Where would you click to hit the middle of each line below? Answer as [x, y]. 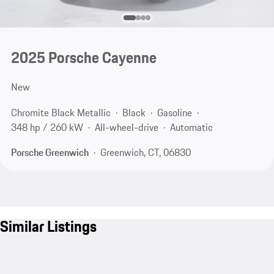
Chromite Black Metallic [61, 112]
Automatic [191, 127]
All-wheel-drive [126, 127]
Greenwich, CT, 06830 [145, 153]
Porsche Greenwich [50, 153]
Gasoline [174, 112]
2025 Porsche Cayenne [83, 58]
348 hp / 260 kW [47, 127]
